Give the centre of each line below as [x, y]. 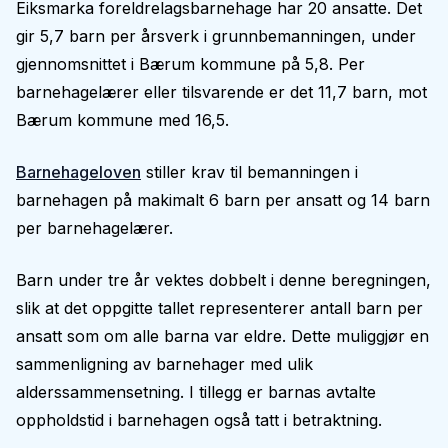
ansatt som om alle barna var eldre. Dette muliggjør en [222, 336]
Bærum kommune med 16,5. [122, 120]
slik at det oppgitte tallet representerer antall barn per [219, 308]
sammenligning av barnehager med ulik [164, 364]
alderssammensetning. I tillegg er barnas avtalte [196, 392]
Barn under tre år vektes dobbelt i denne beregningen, [223, 280]
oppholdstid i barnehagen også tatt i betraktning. [199, 420]
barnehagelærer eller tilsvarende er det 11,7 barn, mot [221, 92]
